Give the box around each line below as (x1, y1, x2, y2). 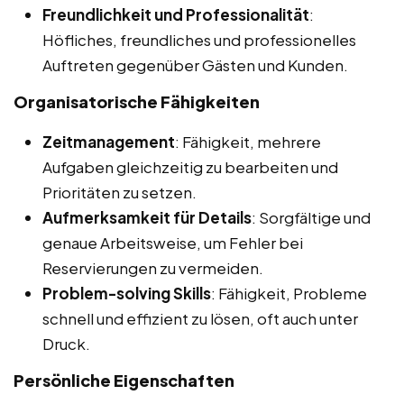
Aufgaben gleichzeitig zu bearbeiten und (42, 156, 338, 177)
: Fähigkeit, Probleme (211, 282, 367, 303)
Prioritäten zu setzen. (42, 181, 197, 202)
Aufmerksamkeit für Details (42, 207, 252, 227)
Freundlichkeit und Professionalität (42, 4, 309, 24)
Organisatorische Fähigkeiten (14, 90, 260, 112)
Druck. (42, 333, 90, 353)
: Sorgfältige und (252, 207, 371, 227)
